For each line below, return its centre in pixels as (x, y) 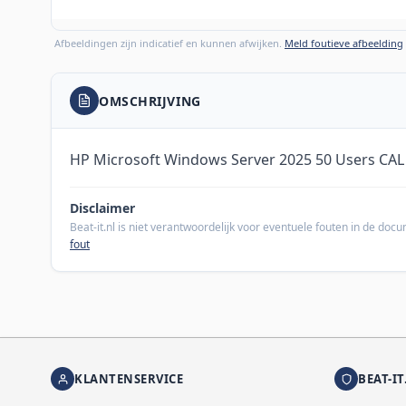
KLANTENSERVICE (129, 378)
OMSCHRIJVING (150, 101)
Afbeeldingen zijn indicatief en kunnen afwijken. (169, 43)
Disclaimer (102, 208)
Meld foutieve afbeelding (344, 43)
